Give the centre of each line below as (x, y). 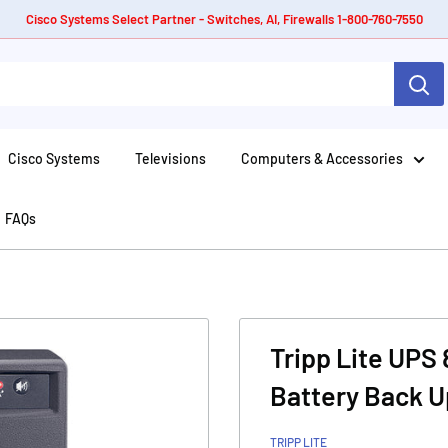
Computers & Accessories (322, 158)
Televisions (170, 158)
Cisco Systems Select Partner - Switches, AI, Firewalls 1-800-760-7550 (224, 19)
